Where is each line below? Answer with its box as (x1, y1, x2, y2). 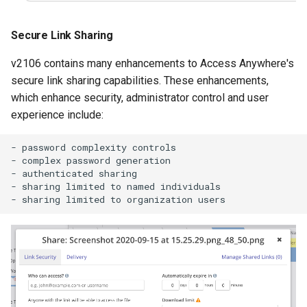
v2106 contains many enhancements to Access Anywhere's (11, 56, 294, 70)
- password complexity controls (11, 141, 176, 154)
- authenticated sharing (11, 167, 137, 180)
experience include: (11, 108, 103, 121)
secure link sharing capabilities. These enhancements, (11, 73, 269, 87)
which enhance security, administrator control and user (11, 90, 269, 104)
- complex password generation (11, 154, 171, 167)
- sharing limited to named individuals (11, 180, 221, 193)
